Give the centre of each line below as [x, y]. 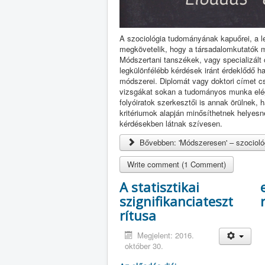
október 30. [144, 246]
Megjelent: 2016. [166, 235]
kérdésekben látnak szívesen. [171, 123]
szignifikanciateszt [176, 201]
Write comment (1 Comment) [177, 164]
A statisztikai [159, 187]
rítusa [138, 215]
